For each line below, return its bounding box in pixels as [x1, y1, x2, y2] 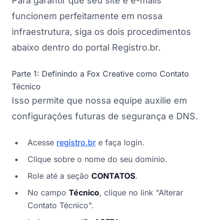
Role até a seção [27, 170, 91, 181]
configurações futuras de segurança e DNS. [12, 110, 198, 121]
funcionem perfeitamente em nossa [12, 10, 163, 21]
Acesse [27, 137, 56, 147]
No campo [27, 187, 69, 197]
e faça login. [96, 137, 144, 147]
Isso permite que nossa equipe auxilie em [12, 95, 187, 106]
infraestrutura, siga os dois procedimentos [12, 26, 191, 37]
